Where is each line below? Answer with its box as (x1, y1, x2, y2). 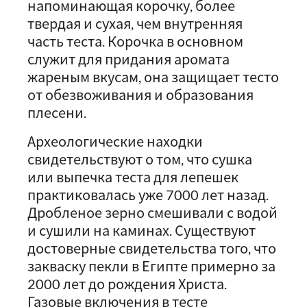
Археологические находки (27, 133, 203, 149)
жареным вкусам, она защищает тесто (27, 69, 279, 85)
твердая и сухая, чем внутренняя (27, 15, 243, 32)
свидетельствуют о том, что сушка (27, 151, 252, 167)
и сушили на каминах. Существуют (27, 222, 256, 238)
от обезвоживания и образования (27, 86, 254, 103)
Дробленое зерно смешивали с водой (27, 204, 278, 221)
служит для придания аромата (27, 51, 230, 67)
